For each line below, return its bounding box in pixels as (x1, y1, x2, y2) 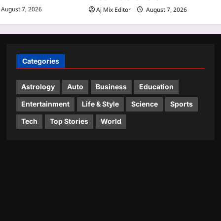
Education (139, 82, 174, 91)
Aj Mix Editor (96, 5, 131, 14)
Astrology (21, 82, 55, 91)
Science (131, 100, 158, 109)
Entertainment (21, 100, 70, 109)
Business (96, 82, 127, 91)
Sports (170, 100, 193, 109)
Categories (22, 56, 60, 65)
